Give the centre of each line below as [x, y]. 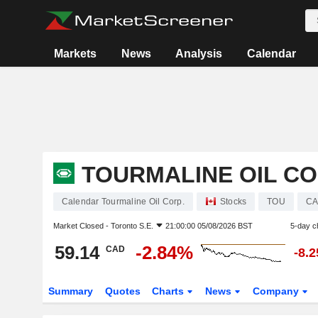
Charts [170, 291]
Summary [70, 291]
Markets [76, 54]
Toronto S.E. [132, 226]
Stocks [233, 202]
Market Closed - [82, 226]
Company [278, 291]
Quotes [122, 291]
